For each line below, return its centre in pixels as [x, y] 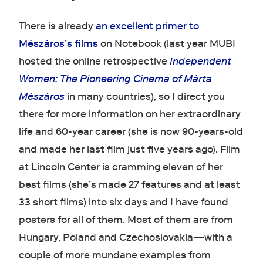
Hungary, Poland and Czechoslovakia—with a [125, 237]
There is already [57, 26]
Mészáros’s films [58, 43]
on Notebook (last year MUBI [166, 43]
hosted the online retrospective [94, 61]
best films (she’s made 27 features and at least [129, 184]
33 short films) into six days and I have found [123, 202]
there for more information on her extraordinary [129, 114]
